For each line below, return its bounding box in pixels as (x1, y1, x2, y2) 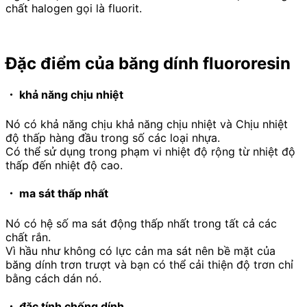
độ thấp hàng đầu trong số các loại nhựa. (5, 131, 220, 145)
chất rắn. (5, 230, 51, 244)
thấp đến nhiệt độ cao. (5, 158, 123, 173)
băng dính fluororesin (119, 53, 291, 73)
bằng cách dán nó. (5, 271, 101, 285)
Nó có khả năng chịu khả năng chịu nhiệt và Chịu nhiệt (5, 117, 288, 132)
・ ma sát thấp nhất (5, 186, 108, 201)
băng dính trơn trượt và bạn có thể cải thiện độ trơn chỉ (5, 257, 293, 271)
